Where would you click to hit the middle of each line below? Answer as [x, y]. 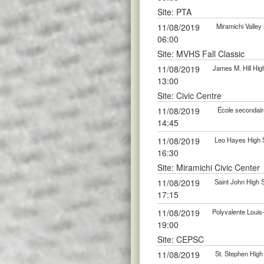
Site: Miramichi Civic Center [209, 167]
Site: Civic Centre [189, 95]
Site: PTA [174, 12]
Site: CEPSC [181, 239]
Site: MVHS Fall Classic [201, 54]
